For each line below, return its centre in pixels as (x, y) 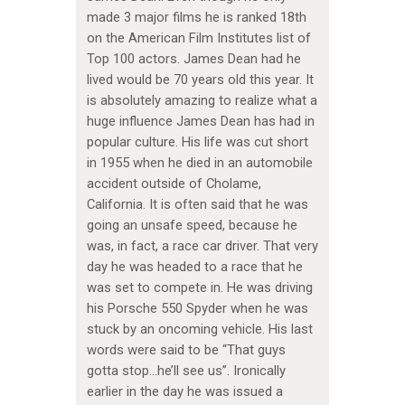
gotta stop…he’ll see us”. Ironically (186, 371)
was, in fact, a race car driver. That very (202, 246)
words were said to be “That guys (186, 350)
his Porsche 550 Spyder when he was (197, 309)
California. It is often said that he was (197, 205)
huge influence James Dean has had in (200, 122)
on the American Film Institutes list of (198, 38)
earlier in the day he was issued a (184, 392)
